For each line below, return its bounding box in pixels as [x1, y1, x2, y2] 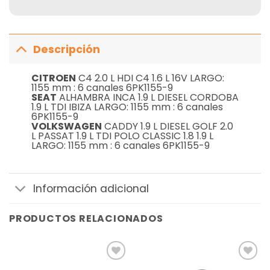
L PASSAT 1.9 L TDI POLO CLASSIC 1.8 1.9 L [31, 129, 213, 143]
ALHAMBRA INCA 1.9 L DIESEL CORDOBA [56, 90, 239, 105]
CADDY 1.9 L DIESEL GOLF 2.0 [101, 119, 233, 134]
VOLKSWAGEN [31, 119, 102, 134]
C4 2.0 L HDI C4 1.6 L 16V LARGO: [75, 71, 224, 86]
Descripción [33, 42, 101, 57]
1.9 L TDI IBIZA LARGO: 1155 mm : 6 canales [31, 100, 223, 115]
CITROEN [31, 71, 76, 86]
